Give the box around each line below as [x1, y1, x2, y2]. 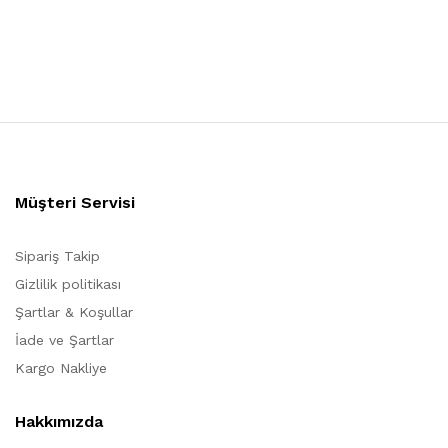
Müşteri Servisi [15, 193, 135, 212]
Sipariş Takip [15, 248, 100, 264]
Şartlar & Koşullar [15, 304, 133, 320]
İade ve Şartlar [15, 332, 114, 348]
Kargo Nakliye [15, 360, 107, 376]
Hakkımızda [15, 412, 103, 431]
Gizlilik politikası [15, 276, 121, 292]
